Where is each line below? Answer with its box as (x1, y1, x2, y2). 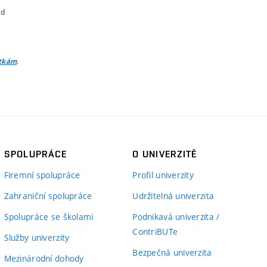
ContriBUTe (132, 226, 178, 237)
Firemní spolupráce (4, 169, 80, 181)
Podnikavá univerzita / (132, 211, 220, 222)
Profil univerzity (132, 169, 194, 181)
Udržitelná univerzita (132, 190, 215, 201)
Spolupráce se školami (4, 211, 94, 222)
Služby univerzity (4, 232, 70, 243)
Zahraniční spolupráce (4, 190, 92, 201)
